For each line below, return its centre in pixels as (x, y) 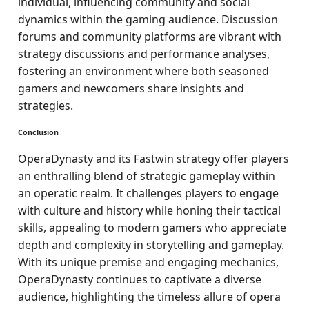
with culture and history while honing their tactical (150, 210)
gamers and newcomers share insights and (131, 88)
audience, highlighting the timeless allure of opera (150, 297)
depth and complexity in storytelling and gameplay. (151, 245)
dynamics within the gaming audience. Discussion (148, 19)
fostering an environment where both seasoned (144, 71)
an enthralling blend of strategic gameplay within (147, 176)
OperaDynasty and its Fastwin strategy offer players (154, 159)
